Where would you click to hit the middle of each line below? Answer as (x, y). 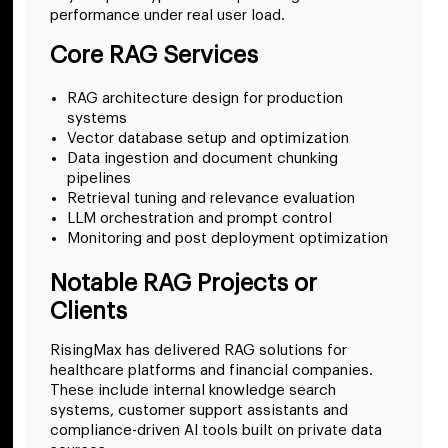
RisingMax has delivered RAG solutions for (198, 350)
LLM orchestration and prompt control (199, 218)
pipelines (99, 178)
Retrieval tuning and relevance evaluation (211, 198)
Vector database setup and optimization (208, 138)
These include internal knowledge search (193, 390)
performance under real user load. (167, 16)
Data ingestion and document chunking (202, 158)
